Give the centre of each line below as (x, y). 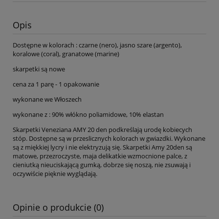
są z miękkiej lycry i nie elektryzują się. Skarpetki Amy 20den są (102, 147)
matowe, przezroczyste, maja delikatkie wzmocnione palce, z (100, 156)
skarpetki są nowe (39, 69)
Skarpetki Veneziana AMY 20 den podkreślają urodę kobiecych (102, 130)
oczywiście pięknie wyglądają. (55, 174)
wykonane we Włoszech (47, 99)
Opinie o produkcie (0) (58, 208)
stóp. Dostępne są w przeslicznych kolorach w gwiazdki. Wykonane (109, 139)
